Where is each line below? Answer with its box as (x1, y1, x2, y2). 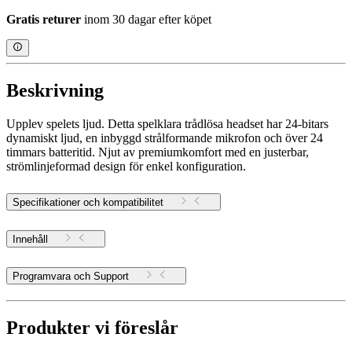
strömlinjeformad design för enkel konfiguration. (6, 159, 246, 174)
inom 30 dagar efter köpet (81, 13, 211, 27)
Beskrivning (6, 80, 104, 101)
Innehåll (13, 233, 48, 246)
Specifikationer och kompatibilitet (13, 196, 163, 209)
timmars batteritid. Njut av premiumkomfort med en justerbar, (6, 145, 309, 159)
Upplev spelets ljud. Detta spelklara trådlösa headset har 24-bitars (6, 117, 328, 131)
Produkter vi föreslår (6, 317, 178, 338)
